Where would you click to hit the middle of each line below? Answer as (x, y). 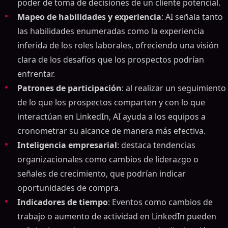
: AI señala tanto (192, 17)
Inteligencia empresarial (67, 145)
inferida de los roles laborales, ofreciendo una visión (118, 45)
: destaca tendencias (156, 145)
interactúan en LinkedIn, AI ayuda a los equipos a (111, 117)
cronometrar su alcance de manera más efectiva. (111, 131)
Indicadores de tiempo (63, 202)
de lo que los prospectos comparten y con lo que (111, 102)
